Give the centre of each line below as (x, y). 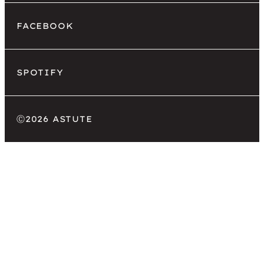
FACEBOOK (45, 26)
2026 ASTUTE (59, 119)
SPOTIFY (40, 72)
